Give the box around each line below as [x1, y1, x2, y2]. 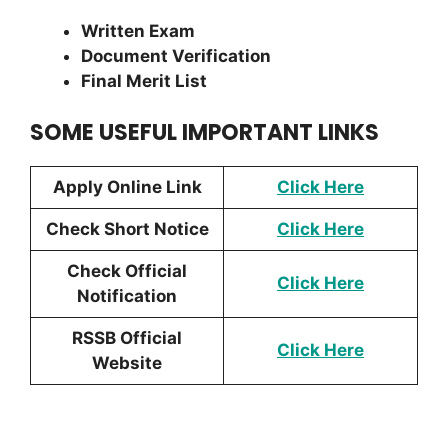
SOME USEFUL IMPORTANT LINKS [30, 116, 379, 148]
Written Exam [81, 21, 195, 42]
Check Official [67, 260, 187, 281]
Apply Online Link [52, 176, 202, 197]
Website [92, 352, 162, 373]
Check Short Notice [45, 218, 209, 239]
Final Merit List [81, 71, 207, 92]
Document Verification [81, 46, 271, 67]
